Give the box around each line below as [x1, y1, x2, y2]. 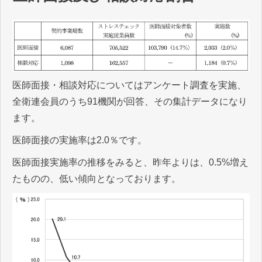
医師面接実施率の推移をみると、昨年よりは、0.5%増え [12, 157, 249, 167]
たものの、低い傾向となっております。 [12, 173, 181, 184]
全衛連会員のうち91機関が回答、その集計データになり [12, 96, 247, 106]
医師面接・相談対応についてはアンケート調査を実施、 [12, 80, 246, 90]
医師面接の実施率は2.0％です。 [12, 135, 147, 145]
